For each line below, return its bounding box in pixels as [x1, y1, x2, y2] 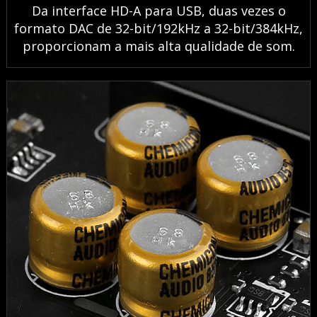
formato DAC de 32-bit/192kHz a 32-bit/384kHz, [14, 20, 303, 38]
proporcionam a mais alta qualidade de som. [22, 38, 295, 55]
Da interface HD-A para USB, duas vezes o [31, 2, 286, 20]
